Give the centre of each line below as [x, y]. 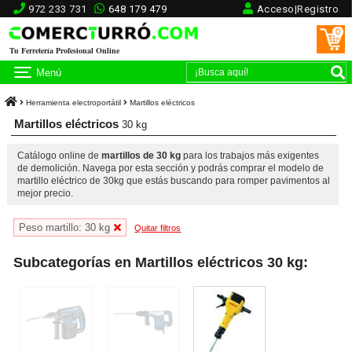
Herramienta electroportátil [74, 103]
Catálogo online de [59, 156]
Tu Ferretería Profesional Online [65, 50]
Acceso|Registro [298, 9]
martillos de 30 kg [141, 156]
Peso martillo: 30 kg [65, 228]
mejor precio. [45, 194]
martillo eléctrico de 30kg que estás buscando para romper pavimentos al [173, 181]
